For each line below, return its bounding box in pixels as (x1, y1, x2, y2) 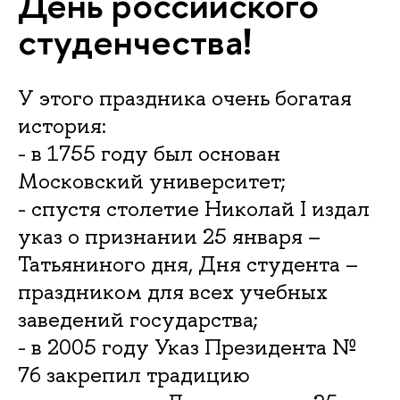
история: (18, 111, 106, 139)
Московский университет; (18, 166, 286, 195)
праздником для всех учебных (18, 277, 328, 305)
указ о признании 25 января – (18, 221, 321, 250)
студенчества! (18, 15, 252, 66)
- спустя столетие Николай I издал (18, 194, 370, 222)
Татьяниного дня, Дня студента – (18, 249, 358, 278)
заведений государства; (18, 304, 258, 333)
